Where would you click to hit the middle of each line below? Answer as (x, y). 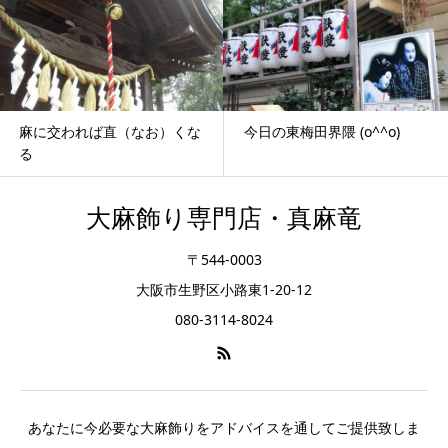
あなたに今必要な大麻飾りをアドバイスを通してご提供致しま (224, 427)
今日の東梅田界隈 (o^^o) (322, 131)
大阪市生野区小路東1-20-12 (224, 290)
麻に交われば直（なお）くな (110, 131)
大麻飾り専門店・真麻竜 (224, 219)
